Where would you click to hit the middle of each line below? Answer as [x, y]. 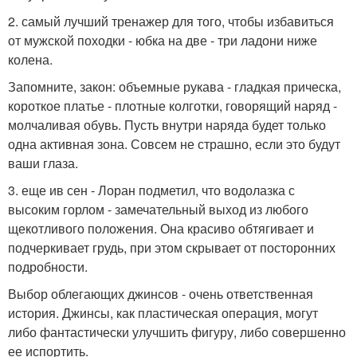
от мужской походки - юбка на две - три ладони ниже [163, 40]
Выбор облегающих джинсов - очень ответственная [161, 293]
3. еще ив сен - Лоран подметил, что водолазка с [151, 190]
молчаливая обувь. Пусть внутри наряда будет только [167, 124]
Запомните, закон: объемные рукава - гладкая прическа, [175, 86]
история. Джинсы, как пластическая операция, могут [163, 312]
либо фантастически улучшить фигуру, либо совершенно [177, 331]
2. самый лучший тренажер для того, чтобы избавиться [171, 21]
